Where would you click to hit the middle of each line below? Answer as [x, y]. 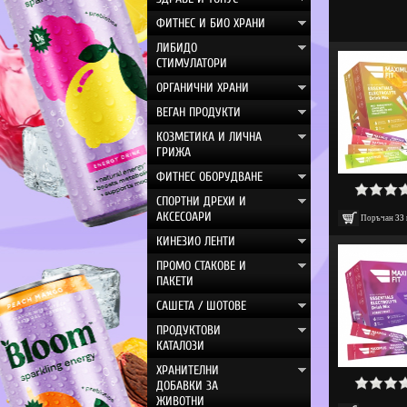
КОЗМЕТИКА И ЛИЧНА [209, 137]
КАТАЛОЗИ [180, 346]
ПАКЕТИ [175, 281]
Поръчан [378, 218]
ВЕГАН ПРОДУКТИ [199, 112]
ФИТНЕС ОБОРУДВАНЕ [209, 177]
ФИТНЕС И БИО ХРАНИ [211, 23]
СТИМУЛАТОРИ [192, 63]
